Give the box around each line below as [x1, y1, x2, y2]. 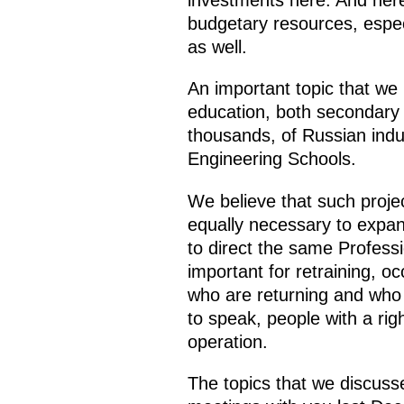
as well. [187, 37, 247, 58]
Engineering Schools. [187, 149, 356, 170]
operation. [187, 331, 268, 352]
